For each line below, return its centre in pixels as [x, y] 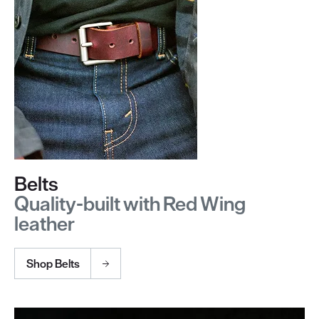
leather [45, 224]
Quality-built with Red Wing [130, 204]
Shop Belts [53, 264]
